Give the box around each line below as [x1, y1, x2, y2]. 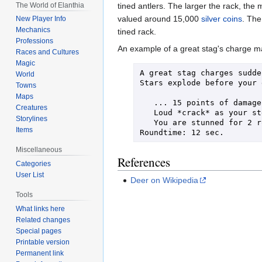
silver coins [201, 14, 242, 24]
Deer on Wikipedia [130, 175, 199, 185]
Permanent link [16, 249, 64, 257]
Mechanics [16, 26, 51, 35]
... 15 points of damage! [139, 98, 154, 107]
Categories [16, 160, 51, 168]
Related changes [16, 215, 71, 224]
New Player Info [16, 15, 67, 23]
